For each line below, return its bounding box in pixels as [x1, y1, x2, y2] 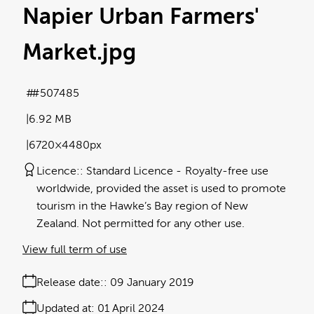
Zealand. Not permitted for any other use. [36, 217, 245, 231]
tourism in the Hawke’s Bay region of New [36, 200, 248, 213]
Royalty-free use [185, 165, 268, 178]
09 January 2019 [110, 276, 194, 289]
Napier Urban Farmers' [22, 4, 259, 29]
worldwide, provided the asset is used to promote [36, 182, 286, 196]
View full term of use [22, 243, 127, 257]
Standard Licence [86, 165, 173, 178]
